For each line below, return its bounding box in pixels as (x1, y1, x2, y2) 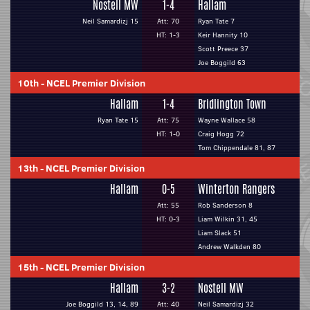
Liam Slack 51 (198, 228, 241, 238)
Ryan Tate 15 (98, 115, 138, 125)
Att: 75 (157, 115, 179, 125)
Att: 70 (157, 16, 179, 26)
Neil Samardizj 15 (82, 16, 138, 26)
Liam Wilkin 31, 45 (198, 214, 257, 224)
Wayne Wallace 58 (198, 115, 255, 125)
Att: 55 (157, 200, 179, 210)
